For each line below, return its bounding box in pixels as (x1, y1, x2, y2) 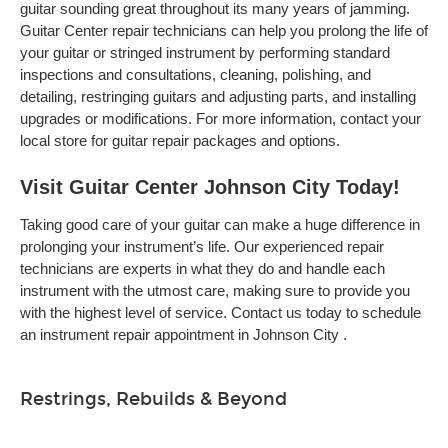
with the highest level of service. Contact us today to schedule (20, 304, 421, 321)
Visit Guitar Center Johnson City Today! (20, 176, 400, 198)
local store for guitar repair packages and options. (20, 132, 340, 149)
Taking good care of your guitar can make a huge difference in (20, 216, 420, 233)
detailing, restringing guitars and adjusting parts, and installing (20, 88, 416, 105)
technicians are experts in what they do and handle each (20, 260, 385, 277)
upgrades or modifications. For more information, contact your (20, 110, 421, 127)
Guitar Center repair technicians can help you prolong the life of (20, 22, 428, 39)
